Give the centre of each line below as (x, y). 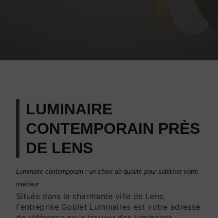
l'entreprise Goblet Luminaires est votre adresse (108, 207)
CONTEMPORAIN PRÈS (113, 128)
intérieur (27, 184)
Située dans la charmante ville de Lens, (91, 196)
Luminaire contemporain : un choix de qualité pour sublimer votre (107, 172)
